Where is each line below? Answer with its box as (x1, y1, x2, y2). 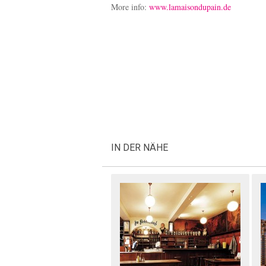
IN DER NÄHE (111, 142, 168, 153)
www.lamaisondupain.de (149, 1, 231, 12)
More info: (111, 1, 149, 12)
